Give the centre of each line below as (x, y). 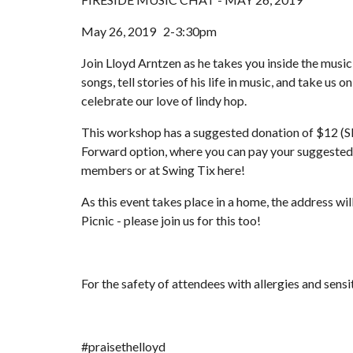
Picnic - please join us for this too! (171, 220)
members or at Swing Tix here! (163, 169)
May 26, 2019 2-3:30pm (149, 31)
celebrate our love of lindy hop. (163, 100)
